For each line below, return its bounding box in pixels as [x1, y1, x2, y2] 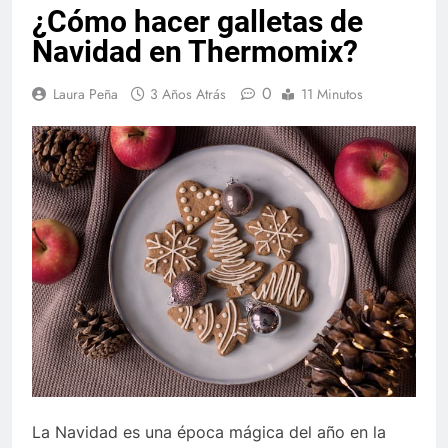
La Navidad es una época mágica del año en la [32, 422, 386, 443]
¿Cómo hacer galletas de [32, 3, 363, 39]
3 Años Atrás [150, 83, 226, 104]
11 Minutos [301, 83, 363, 104]
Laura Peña [53, 83, 118, 104]
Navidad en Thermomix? [32, 33, 358, 69]
